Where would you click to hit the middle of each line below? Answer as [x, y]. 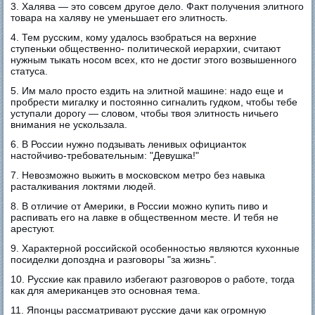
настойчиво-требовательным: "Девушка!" [105, 155]
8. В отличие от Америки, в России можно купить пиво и [140, 206]
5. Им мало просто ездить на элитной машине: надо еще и [147, 90]
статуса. [30, 71]
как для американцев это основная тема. [106, 290]
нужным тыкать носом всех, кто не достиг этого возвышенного [154, 59]
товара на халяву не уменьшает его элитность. [120, 17]
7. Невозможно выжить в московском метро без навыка [138, 175]
